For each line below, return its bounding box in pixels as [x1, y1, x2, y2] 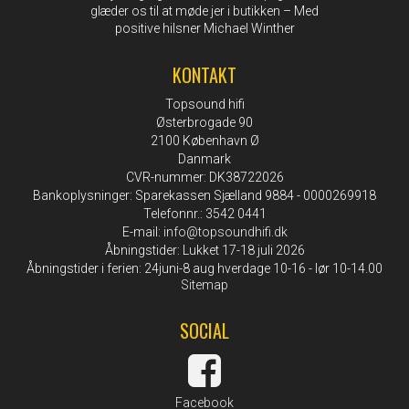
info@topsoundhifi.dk [163, 224, 288, 239]
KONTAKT [173, 60, 236, 89]
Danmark [178, 151, 231, 166]
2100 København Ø [150, 132, 259, 148]
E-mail [121, 224, 158, 239]
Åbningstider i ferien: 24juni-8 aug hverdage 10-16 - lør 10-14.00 [26, 260, 383, 276]
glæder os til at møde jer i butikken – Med [90, 3, 319, 18]
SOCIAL [180, 316, 229, 344]
